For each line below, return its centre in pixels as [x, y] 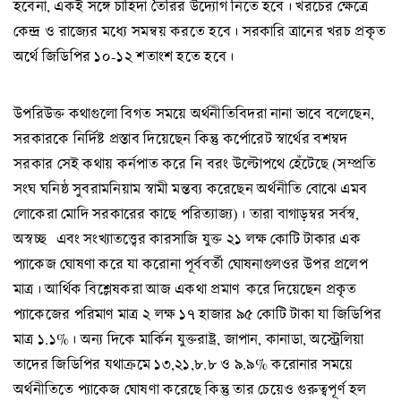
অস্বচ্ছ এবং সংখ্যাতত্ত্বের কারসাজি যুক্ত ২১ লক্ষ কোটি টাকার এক [188, 239]
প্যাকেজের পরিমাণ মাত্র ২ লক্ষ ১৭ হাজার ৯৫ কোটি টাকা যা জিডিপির [197, 314]
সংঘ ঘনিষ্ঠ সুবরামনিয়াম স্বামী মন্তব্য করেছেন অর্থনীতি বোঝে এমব [191, 189]
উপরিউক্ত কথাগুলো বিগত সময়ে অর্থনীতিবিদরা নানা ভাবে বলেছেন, [194, 114]
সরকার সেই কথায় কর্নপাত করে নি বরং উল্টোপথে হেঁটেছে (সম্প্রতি [195, 164]
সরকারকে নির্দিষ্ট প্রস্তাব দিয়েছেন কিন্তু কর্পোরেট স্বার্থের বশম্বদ [181, 139]
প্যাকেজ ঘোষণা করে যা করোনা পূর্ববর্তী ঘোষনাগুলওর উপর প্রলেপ [191, 264]
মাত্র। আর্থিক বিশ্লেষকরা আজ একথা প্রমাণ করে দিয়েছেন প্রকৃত [185, 289]
